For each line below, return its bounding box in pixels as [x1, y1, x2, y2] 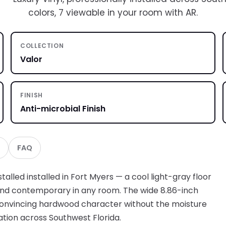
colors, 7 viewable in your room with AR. [28, 7, 198, 19]
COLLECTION [20, 41, 64, 50]
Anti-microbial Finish [20, 102, 106, 115]
